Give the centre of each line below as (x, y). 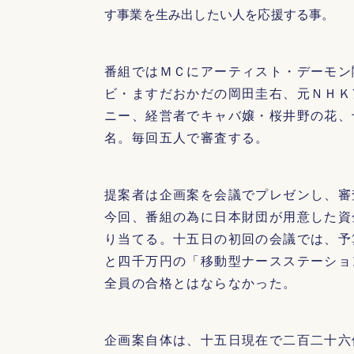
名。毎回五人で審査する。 (187, 137)
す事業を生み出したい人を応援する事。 (220, 14)
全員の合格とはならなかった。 (201, 282)
